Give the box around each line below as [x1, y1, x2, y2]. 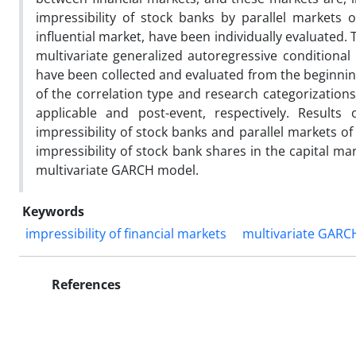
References [48, 275, 121, 293]
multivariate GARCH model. [36, 161, 199, 179]
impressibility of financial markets [25, 224, 226, 242]
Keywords [22, 202, 84, 220]
